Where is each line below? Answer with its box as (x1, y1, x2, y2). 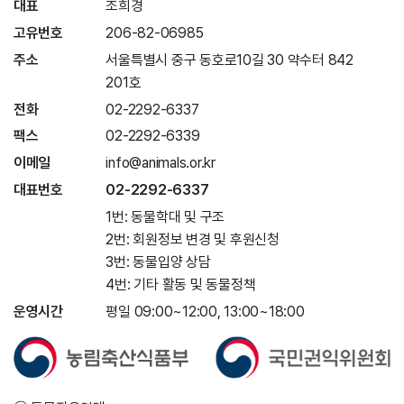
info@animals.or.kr (106, 154, 216, 172)
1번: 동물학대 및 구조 (106, 208, 225, 226)
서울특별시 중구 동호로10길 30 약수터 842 (106, 50, 353, 69)
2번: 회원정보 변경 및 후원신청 (106, 231, 280, 249)
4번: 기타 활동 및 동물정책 (106, 276, 256, 294)
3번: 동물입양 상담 (106, 253, 211, 271)
